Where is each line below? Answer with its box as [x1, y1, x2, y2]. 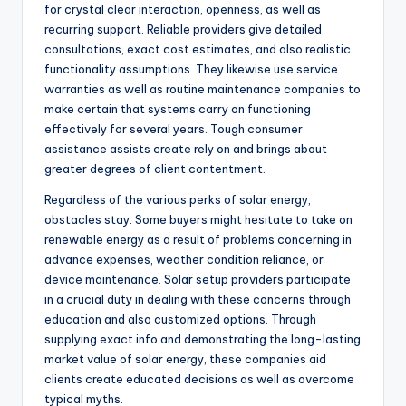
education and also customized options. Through [44, 312, 316, 327]
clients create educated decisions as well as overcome [44, 372, 354, 387]
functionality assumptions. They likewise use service [44, 62, 338, 77]
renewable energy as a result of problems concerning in [44, 232, 352, 247]
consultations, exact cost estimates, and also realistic [44, 42, 351, 57]
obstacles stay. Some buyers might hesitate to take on [44, 212, 353, 227]
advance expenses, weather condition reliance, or [44, 252, 324, 267]
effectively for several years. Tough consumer [44, 121, 303, 137]
